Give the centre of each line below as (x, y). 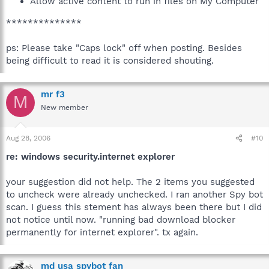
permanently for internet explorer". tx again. (102, 232)
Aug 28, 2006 (28, 138)
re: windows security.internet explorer (90, 157)
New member (65, 107)
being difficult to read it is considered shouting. (110, 60)
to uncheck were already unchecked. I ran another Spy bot (134, 195)
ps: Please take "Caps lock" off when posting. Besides (124, 48)
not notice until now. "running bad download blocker (121, 220)
